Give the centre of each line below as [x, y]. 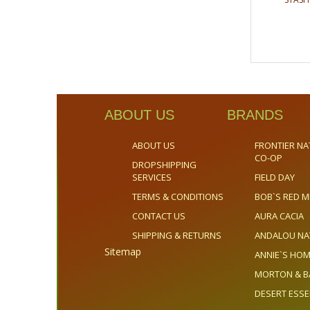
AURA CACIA [279, 216]
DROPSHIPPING [164, 165]
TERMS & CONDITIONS [177, 197]
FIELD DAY [274, 177]
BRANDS [255, 115]
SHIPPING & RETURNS [176, 235]
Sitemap [122, 252]
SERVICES [152, 177]
